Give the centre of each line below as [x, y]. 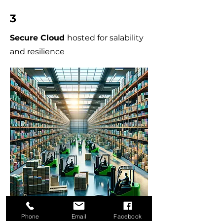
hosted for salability [105, 38]
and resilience [37, 52]
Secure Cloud [38, 38]
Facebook [128, 216]
